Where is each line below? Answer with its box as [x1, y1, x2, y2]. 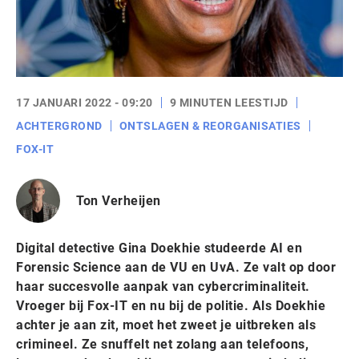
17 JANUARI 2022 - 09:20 [16, 96, 153, 109]
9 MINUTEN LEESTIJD [169, 96, 288, 109]
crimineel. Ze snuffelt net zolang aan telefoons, [16, 337, 309, 352]
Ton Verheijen [76, 192, 161, 208]
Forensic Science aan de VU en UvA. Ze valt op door [16, 260, 336, 275]
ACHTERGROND [16, 119, 103, 132]
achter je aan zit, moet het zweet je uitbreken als [16, 317, 316, 333]
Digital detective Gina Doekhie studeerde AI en [16, 240, 302, 256]
